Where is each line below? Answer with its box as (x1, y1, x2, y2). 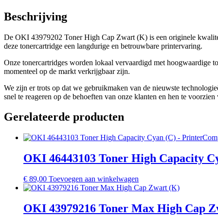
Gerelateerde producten (4, 110, 124, 124)
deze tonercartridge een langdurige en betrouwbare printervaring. (4, 41, 202, 50)
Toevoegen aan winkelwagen (49, 175, 139, 183)
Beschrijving (4, 10, 67, 23)
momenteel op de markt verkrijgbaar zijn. (4, 67, 130, 75)
